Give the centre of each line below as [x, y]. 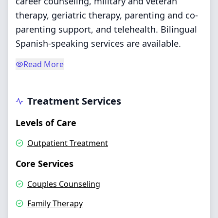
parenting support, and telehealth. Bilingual [106, 29]
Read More [44, 64]
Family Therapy [55, 203]
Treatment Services [74, 101]
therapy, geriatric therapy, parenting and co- [107, 15]
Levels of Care [46, 123]
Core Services [45, 163]
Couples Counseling [64, 184]
